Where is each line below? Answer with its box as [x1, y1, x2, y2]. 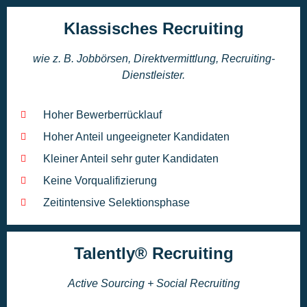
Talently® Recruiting [73, 243, 234, 262]
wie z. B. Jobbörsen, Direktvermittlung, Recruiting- [32, 52, 275, 64]
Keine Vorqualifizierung [42, 174, 157, 186]
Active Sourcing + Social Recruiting [67, 277, 240, 289]
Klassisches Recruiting [63, 19, 244, 38]
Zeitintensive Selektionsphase [42, 196, 190, 208]
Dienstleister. [122, 69, 185, 81]
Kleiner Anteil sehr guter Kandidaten [42, 152, 219, 164]
